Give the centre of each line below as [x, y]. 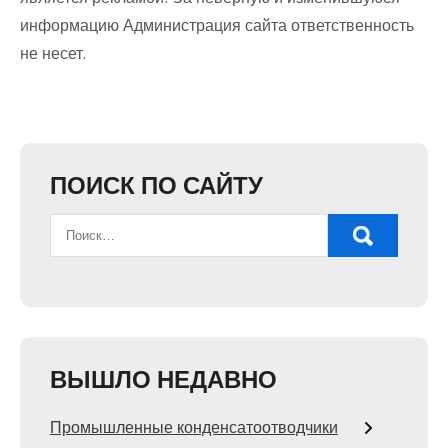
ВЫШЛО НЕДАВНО [163, 380]
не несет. [53, 54]
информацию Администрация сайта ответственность [217, 26]
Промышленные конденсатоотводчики [194, 428]
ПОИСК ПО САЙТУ [156, 186]
